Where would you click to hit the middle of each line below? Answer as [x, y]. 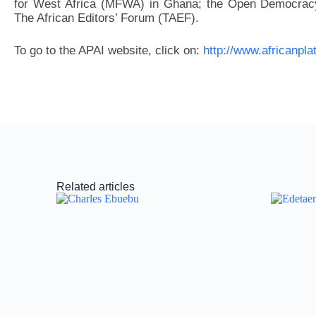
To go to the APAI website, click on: [109, 50]
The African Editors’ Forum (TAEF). [107, 18]
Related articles [96, 187]
